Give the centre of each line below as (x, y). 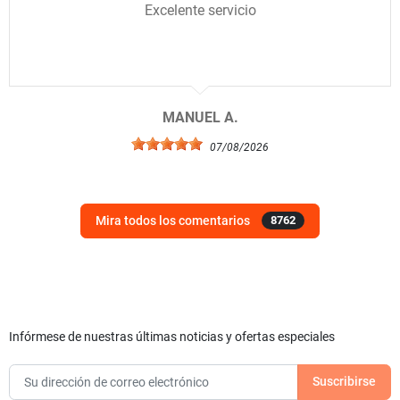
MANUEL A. (200, 118)
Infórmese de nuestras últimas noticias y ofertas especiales (172, 337)
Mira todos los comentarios (174, 221)
